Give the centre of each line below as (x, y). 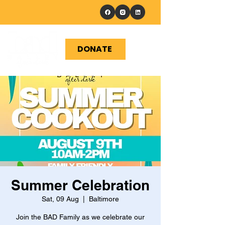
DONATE (94, 49)
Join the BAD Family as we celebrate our (80, 217)
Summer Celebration (80, 185)
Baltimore (104, 199)
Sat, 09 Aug (60, 199)
